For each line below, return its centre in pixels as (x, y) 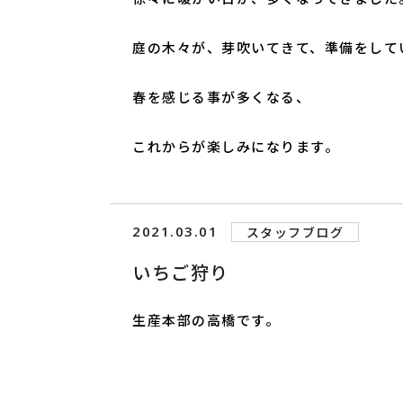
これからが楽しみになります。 (236, 147)
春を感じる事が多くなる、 (221, 97)
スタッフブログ (295, 233)
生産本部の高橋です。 (206, 320)
